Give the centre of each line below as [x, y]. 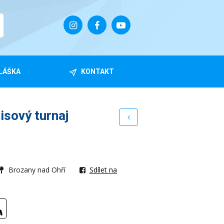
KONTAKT [97, 71]
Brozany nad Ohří [37, 170]
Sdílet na [103, 170]
